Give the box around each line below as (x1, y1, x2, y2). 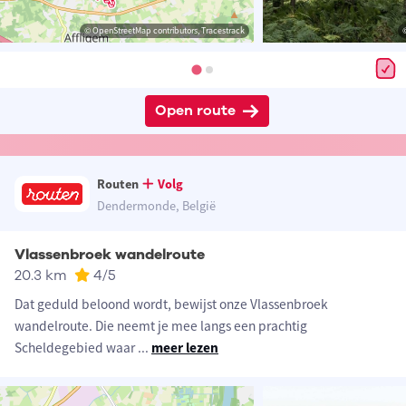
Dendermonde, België (97, 198, 217, 215)
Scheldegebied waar (14, 339, 138, 357)
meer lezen (151, 339, 218, 357)
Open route (154, 101, 236, 121)
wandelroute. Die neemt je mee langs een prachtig (14, 317, 307, 335)
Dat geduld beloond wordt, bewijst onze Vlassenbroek (14, 295, 328, 314)
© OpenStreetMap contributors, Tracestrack (84, 24, 245, 37)
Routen (97, 176, 140, 193)
